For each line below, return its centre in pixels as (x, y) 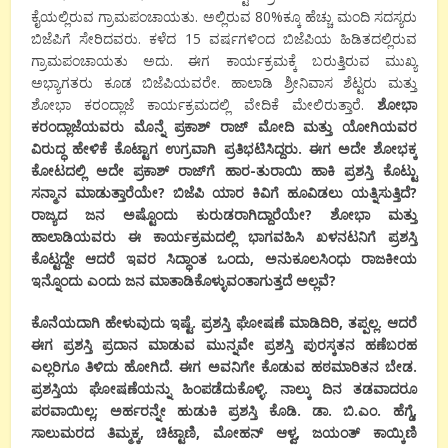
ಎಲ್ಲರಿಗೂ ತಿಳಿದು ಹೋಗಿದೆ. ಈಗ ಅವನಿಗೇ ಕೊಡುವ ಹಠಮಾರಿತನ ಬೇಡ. (224, 366)
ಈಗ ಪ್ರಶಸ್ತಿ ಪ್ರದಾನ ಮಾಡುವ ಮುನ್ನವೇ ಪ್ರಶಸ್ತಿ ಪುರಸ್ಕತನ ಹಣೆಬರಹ (224, 344)
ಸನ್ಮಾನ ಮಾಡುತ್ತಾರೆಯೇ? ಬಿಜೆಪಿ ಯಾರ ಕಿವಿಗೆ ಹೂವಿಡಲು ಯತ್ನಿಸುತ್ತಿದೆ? (224, 192)
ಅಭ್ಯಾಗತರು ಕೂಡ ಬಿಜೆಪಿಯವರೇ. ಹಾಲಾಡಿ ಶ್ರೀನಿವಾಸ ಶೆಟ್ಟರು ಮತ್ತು (224, 82)
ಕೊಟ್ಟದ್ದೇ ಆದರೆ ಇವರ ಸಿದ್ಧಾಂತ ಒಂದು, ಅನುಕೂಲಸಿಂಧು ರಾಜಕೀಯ (224, 258)
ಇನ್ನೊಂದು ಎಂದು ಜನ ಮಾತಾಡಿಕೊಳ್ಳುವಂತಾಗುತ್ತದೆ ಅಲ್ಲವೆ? (184, 280)
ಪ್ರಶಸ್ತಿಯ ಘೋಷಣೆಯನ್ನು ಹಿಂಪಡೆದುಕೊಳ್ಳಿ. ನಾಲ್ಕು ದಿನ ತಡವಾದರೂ (224, 388)
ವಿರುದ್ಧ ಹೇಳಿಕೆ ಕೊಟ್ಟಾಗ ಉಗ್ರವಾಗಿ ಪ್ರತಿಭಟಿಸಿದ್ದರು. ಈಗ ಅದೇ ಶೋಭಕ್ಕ (224, 148)
